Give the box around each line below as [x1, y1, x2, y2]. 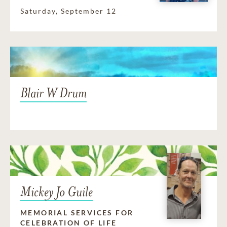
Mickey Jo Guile [20, 183, 93, 201]
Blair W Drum [20, 85, 87, 102]
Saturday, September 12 [20, 7, 117, 16]
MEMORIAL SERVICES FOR [20, 208, 134, 217]
